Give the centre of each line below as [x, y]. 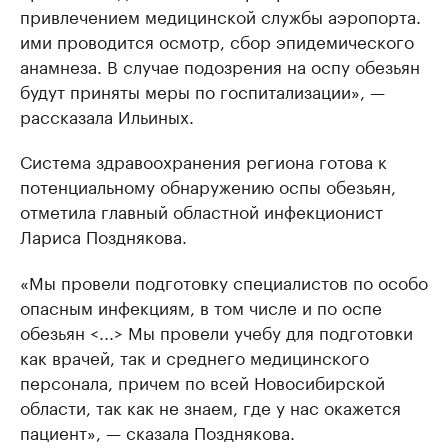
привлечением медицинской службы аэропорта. [220, 15]
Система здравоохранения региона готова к [203, 160]
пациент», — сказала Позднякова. [157, 431]
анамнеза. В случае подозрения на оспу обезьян [220, 65]
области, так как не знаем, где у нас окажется [210, 406]
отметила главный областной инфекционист [201, 210]
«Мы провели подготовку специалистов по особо [224, 281]
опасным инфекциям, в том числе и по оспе [201, 306]
